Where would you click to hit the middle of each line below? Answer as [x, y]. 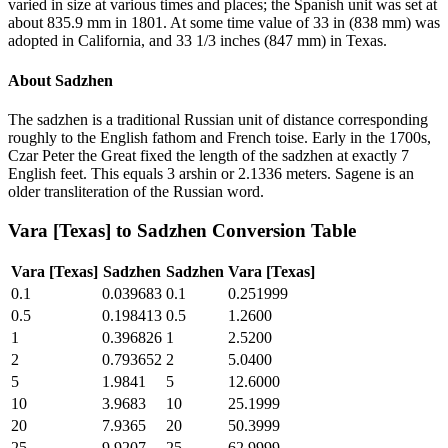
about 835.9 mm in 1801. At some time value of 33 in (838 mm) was [224, 23]
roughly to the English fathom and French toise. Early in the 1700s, [219, 137]
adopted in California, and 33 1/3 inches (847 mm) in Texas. [197, 41]
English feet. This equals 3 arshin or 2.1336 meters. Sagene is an [211, 173]
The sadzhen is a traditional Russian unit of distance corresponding [218, 119]
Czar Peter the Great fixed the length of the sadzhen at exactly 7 [208, 155]
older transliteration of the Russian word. [136, 191]
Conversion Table [281, 230]
